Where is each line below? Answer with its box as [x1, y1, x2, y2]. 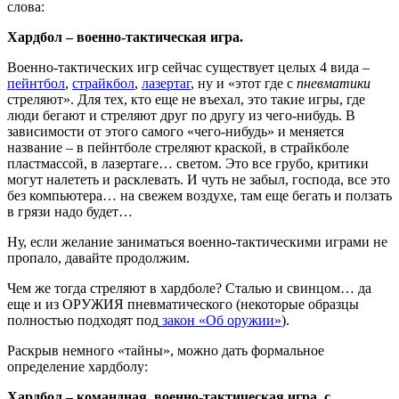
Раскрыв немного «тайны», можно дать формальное [7, 342, 324, 358]
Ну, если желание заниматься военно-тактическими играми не [7, 233, 387, 249]
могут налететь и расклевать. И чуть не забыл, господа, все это [7, 171, 390, 187]
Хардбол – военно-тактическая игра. [7, 28, 243, 45]
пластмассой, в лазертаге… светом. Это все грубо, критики [7, 155, 369, 171]
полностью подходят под [7, 312, 159, 328]
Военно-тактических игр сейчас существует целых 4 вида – [7, 59, 370, 75]
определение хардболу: [7, 358, 148, 374]
